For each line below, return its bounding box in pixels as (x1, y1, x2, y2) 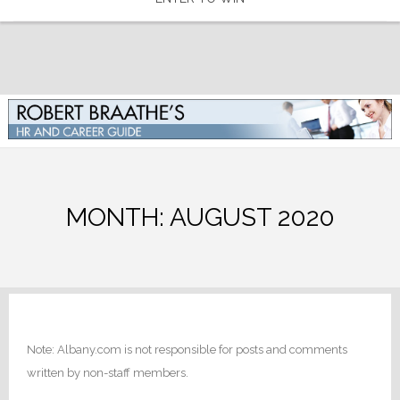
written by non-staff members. (26, 366, 188, 380)
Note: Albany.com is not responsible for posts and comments (26, 343, 347, 357)
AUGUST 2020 (169, 203, 335, 233)
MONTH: (65, 203, 170, 233)
